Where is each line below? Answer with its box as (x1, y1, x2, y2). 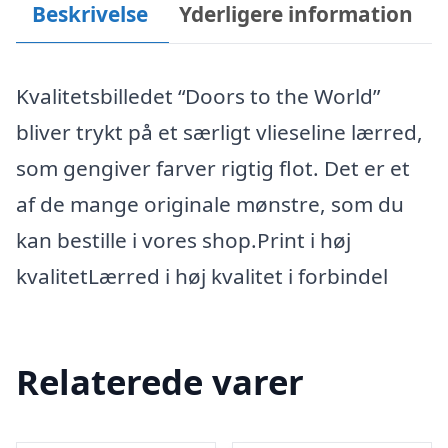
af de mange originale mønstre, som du (16, 190, 404, 218)
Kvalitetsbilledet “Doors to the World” (16, 82, 380, 110)
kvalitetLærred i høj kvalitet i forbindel (16, 262, 388, 290)
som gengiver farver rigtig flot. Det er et (16, 154, 410, 182)
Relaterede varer (16, 357, 304, 405)
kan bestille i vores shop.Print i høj (16, 226, 351, 254)
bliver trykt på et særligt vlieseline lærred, (16, 118, 423, 146)
